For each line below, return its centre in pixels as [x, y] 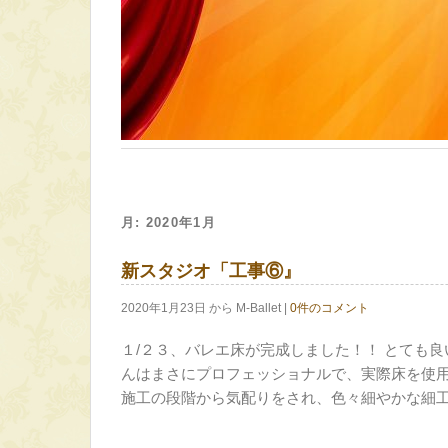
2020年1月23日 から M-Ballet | [205, 308]
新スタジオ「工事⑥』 [211, 271]
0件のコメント [329, 308]
